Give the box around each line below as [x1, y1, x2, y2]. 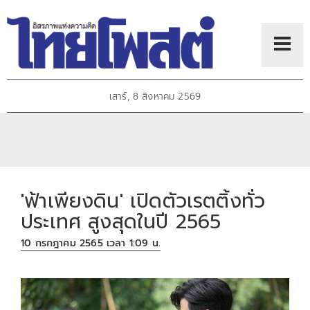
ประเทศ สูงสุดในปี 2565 [21, 206, 221, 237]
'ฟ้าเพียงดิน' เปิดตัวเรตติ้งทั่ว [21, 185, 266, 216]
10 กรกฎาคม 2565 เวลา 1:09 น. [21, 236, 161, 251]
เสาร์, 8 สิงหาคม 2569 [109, 89, 201, 104]
